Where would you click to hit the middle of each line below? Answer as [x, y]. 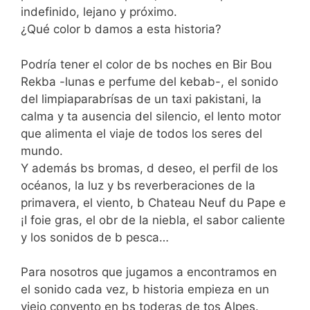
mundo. [42, 151]
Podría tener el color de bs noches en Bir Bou [146, 64]
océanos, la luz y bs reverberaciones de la [138, 185]
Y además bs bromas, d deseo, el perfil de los [149, 168]
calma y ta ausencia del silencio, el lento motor [151, 116]
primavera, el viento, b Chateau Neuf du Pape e [153, 202]
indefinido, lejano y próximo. [99, 12]
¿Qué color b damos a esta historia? [121, 29]
